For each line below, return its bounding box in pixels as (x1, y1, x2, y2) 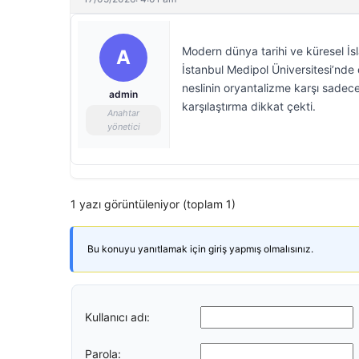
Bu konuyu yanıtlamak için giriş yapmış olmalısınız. (87, 243, 313, 255)
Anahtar (107, 107, 139, 119)
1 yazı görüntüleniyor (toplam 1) (71, 197, 236, 211)
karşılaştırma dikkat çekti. (182, 99, 316, 113)
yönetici (107, 121, 140, 132)
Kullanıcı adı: (85, 309, 150, 324)
